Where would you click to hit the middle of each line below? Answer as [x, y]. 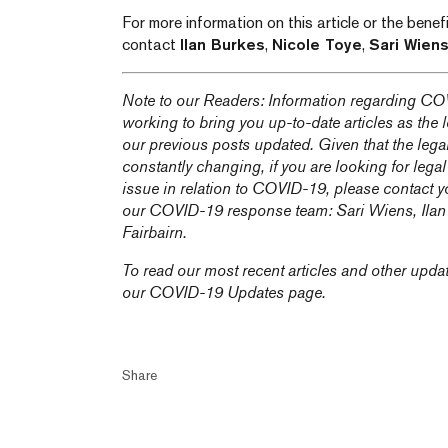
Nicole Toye [317, 44]
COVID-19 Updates [216, 292]
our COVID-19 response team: [229, 210]
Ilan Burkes [222, 44]
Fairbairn [152, 232]
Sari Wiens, [376, 210]
